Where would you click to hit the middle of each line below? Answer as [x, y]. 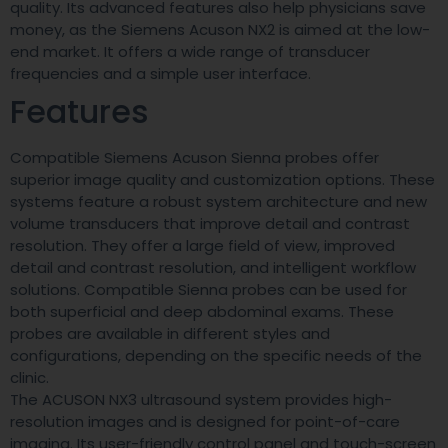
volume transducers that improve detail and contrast [210, 223]
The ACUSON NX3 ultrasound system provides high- [201, 399]
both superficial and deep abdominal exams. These [202, 311]
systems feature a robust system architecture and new [218, 201]
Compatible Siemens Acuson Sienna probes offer [194, 157]
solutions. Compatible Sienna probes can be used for [208, 289]
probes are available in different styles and [170, 333]
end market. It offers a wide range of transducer [190, 51]
